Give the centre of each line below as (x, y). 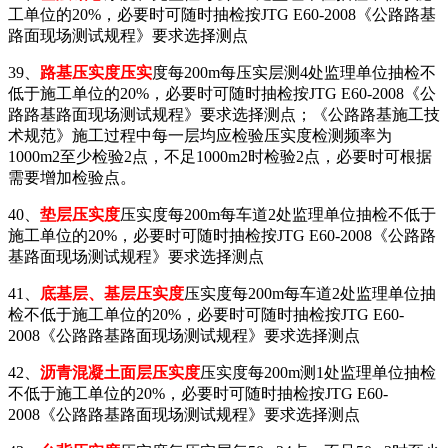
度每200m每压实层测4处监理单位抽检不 (294, 72)
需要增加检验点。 (72, 177)
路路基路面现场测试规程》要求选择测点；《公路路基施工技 (224, 114)
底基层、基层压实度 (112, 293)
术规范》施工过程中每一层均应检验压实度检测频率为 (200, 135)
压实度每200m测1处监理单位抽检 (318, 372)
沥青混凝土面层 (96, 372)
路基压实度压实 (96, 72)
